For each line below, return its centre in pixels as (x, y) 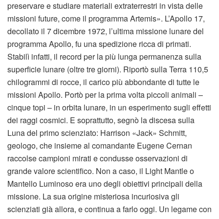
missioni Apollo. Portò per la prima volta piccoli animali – (105, 95)
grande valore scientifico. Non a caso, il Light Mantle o (101, 171)
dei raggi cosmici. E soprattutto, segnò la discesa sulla (101, 120)
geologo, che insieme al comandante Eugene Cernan (100, 146)
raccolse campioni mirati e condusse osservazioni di (98, 158)
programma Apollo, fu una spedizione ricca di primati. (99, 44)
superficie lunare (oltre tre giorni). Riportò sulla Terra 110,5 (108, 69)
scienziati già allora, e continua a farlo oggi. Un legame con (109, 209)
